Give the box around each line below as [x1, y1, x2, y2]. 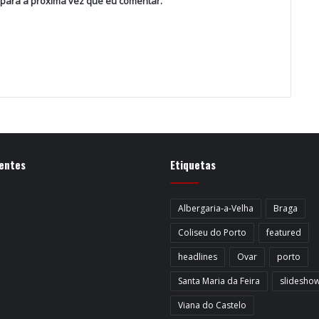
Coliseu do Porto [178, 226, 246, 239]
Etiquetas [170, 157, 216, 173]
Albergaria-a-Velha [178, 202, 253, 215]
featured [266, 226, 301, 239]
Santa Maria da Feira [178, 275, 260, 288]
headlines [178, 251, 217, 263]
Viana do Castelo [178, 299, 246, 312]
